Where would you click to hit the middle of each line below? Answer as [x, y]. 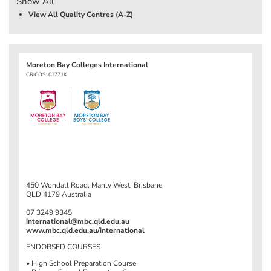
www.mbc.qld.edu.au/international [85, 230]
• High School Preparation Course [81, 263]
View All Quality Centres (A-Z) [81, 14]
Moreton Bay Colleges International [87, 64]
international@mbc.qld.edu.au [78, 221]
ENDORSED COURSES [63, 247]
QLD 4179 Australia [59, 194]
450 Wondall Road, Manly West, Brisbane [94, 185]
